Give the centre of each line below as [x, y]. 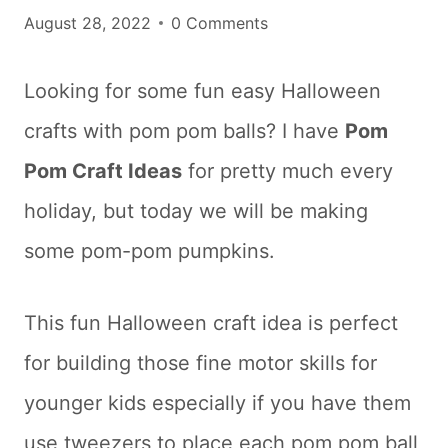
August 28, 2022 [87, 23]
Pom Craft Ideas [103, 171]
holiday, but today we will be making [196, 211]
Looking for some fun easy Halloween [202, 91]
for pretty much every [287, 171]
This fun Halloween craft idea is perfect [211, 323]
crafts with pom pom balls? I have [184, 131]
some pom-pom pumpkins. [149, 251]
